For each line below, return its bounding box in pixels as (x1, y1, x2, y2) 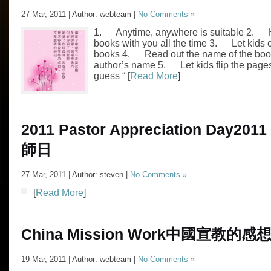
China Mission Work (21, 226, 166, 243)
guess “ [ (94, 71, 130, 81)
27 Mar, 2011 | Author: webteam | (21, 10, 138, 19)
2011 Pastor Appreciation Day (21, 122, 233, 138)
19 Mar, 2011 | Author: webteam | (21, 255, 138, 264)
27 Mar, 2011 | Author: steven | (21, 170, 130, 179)
